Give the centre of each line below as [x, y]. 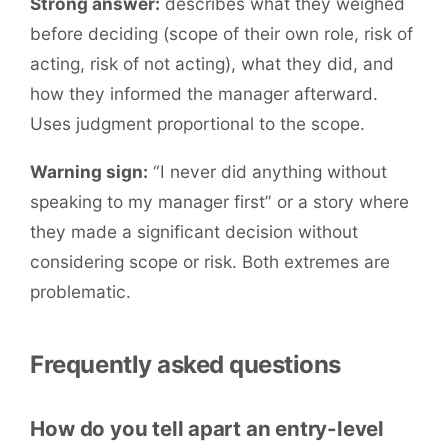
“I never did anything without [268, 172]
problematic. [81, 292]
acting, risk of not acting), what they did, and [212, 63]
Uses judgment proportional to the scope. [198, 123]
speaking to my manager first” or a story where [220, 202]
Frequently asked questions [185, 365]
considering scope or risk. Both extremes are [210, 262]
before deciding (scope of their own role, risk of [222, 33]
